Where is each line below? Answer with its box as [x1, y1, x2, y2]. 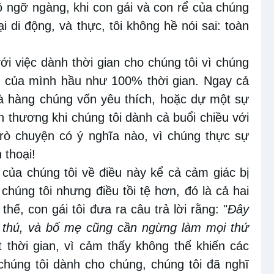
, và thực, [51, 19, 105, 33]
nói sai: [177, 19, 221, 33]
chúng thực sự [168, 129, 250, 143]
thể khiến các [174, 239, 250, 253]
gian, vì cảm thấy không [28, 239, 174, 253]
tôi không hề [105, 19, 177, 33]
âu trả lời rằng [136, 202, 216, 217]
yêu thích [101, 92, 152, 106]
